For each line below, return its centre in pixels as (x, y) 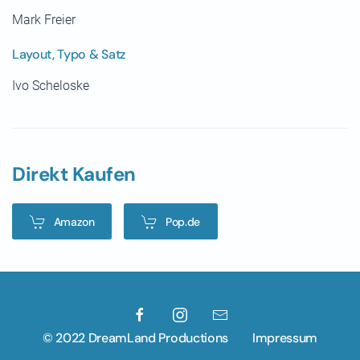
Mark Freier (44, 20)
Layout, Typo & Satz (69, 55)
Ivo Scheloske (51, 86)
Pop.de (183, 221)
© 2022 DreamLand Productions (135, 338)
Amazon (74, 221)
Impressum (285, 338)
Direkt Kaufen (74, 174)
